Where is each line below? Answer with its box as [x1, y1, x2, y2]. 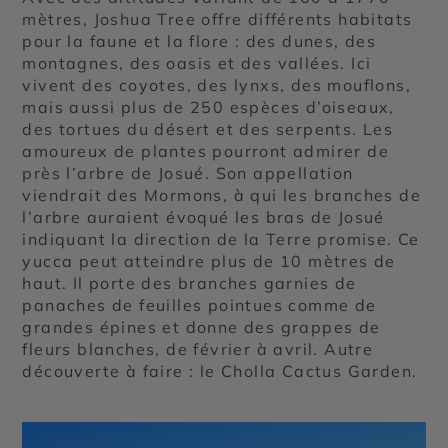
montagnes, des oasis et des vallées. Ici [22, 52, 372, 73]
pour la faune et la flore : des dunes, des [22, 30, 377, 51]
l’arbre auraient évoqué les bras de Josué [22, 206, 385, 227]
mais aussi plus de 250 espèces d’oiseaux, [22, 96, 395, 117]
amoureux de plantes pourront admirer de [22, 140, 390, 161]
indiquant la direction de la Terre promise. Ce [22, 228, 420, 249]
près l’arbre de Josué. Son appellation [22, 162, 354, 183]
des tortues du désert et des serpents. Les [22, 118, 394, 139]
